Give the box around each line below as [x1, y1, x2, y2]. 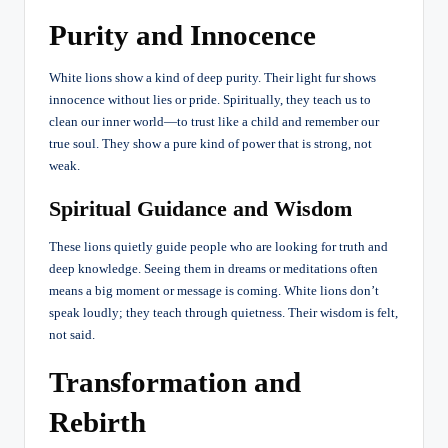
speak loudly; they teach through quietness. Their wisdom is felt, [49, 306, 398, 321]
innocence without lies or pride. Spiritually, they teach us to [49, 93, 371, 108]
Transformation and [49, 366, 301, 399]
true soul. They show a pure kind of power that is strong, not [49, 137, 372, 152]
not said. [49, 328, 95, 343]
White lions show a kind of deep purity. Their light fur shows [49, 71, 376, 86]
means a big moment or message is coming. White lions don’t [49, 284, 379, 299]
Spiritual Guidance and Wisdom [49, 196, 352, 222]
